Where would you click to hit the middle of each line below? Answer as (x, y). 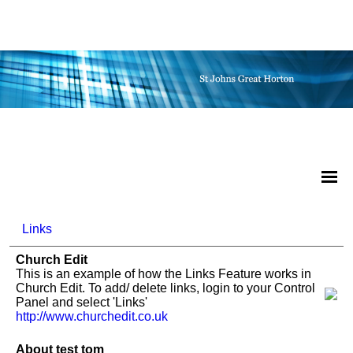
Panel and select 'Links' (82, 302)
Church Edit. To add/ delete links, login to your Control (165, 288)
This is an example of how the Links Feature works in (163, 274)
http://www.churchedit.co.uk (92, 316)
